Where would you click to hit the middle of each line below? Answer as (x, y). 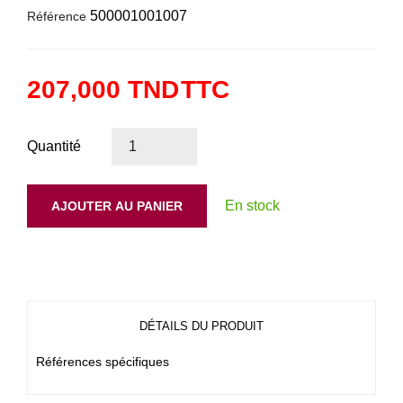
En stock (252, 205)
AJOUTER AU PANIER (117, 206)
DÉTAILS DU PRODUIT (201, 326)
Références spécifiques (103, 361)
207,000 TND (103, 89)
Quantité (54, 146)
